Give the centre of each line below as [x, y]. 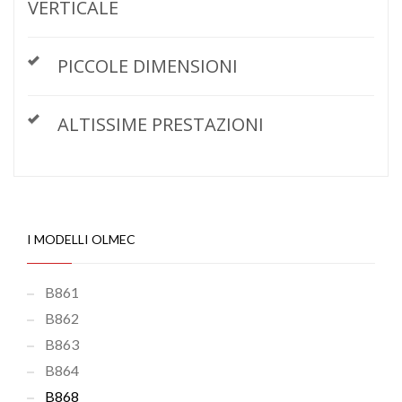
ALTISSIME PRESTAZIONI [161, 125]
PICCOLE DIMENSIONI [148, 66]
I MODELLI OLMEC [81, 240]
